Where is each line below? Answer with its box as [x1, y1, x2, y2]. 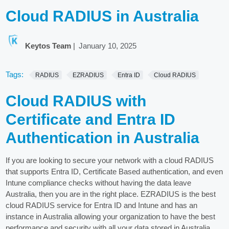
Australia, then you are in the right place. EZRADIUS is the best [6, 190, 216, 199]
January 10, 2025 [79, 41, 137, 51]
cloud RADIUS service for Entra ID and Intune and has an [6, 201, 198, 210]
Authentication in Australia [6, 129, 200, 147]
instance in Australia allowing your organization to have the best [6, 212, 216, 221]
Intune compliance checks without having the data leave [6, 178, 192, 188]
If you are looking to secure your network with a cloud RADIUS [6, 156, 214, 165]
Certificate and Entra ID [6, 111, 176, 128]
